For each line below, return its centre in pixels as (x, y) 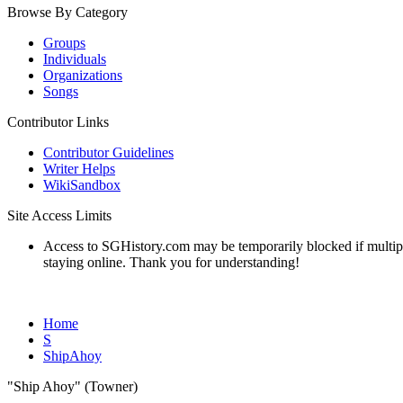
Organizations (83, 75)
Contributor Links (58, 122)
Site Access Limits (59, 215)
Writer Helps (79, 169)
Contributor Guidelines (108, 152)
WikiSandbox (82, 185)
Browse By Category (67, 12)
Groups (64, 43)
